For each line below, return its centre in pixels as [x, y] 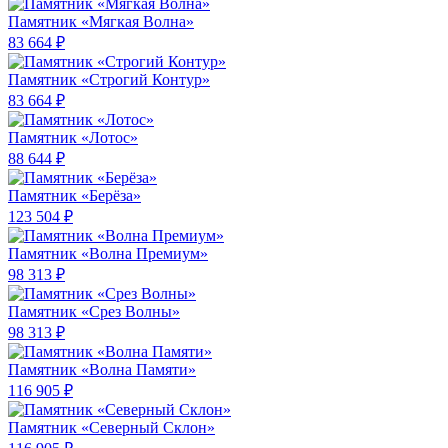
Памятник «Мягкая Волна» [101, 22]
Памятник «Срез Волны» [94, 312]
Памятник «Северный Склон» [111, 428]
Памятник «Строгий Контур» [109, 80]
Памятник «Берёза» [74, 196]
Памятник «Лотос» [73, 138]
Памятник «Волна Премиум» [108, 254]
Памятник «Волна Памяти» [102, 370]
